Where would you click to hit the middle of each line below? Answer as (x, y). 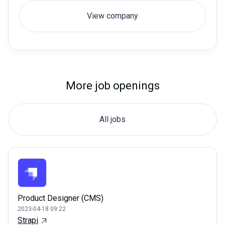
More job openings (113, 86)
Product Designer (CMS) (61, 198)
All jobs (113, 120)
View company (113, 16)
